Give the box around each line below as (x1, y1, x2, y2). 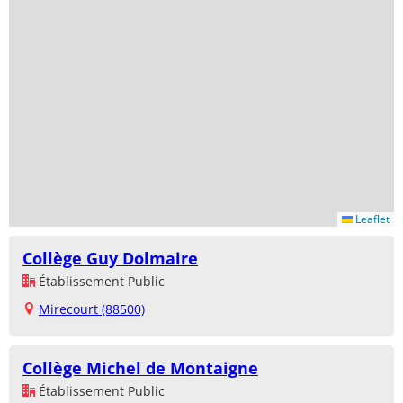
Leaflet (353, 210, 390, 227)
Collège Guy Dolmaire (22, 246, 198, 269)
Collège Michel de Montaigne (22, 356, 258, 379)
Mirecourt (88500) (39, 300, 145, 318)
